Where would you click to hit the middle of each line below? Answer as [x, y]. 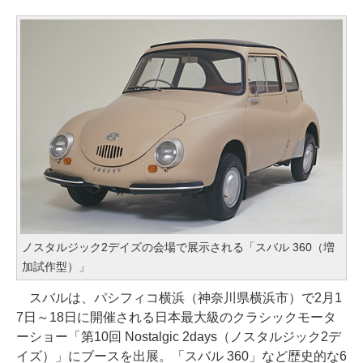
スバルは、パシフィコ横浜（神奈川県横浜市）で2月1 [179, 298]
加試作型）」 [56, 267]
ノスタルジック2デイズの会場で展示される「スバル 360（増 [178, 248]
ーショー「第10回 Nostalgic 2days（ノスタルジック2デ [179, 337]
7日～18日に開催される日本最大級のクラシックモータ [176, 318]
